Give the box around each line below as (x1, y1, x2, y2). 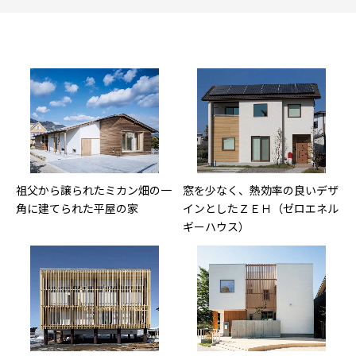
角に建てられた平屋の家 (16, 200, 138, 217)
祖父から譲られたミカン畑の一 (16, 182, 172, 199)
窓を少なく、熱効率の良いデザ (183, 182, 339, 199)
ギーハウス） (183, 219, 250, 235)
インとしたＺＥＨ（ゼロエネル (183, 200, 339, 217)
